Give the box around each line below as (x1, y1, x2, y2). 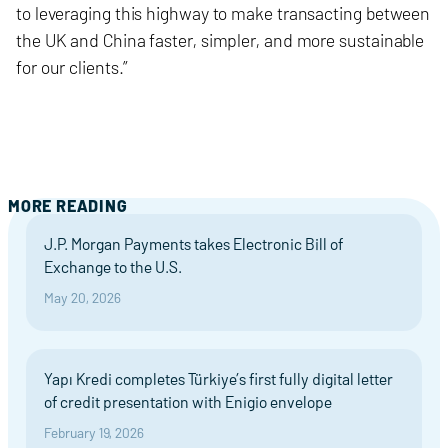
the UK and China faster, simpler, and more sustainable (16, 29, 425, 51)
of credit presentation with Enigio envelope (44, 392, 332, 411)
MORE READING (8, 196, 128, 215)
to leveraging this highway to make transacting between (16, 2, 431, 24)
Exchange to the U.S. (44, 257, 182, 276)
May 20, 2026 (44, 289, 121, 306)
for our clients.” (16, 56, 128, 78)
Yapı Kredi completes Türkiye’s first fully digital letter (44, 369, 393, 388)
